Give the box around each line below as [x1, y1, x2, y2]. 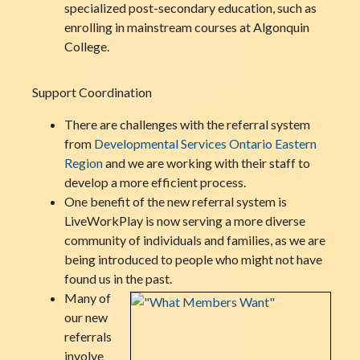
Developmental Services [94, 136, 229, 151]
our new [64, 309, 108, 325]
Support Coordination [32, 84, 152, 100]
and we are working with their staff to [103, 155, 310, 170]
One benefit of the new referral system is [64, 194, 287, 209]
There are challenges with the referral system [64, 117, 310, 132]
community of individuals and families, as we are [64, 232, 325, 247]
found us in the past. [64, 271, 172, 286]
